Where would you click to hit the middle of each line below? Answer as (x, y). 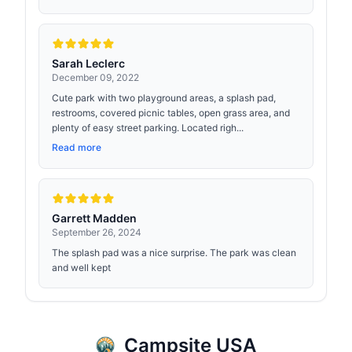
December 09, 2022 (95, 77)
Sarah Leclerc (88, 63)
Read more (77, 147)
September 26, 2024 (97, 232)
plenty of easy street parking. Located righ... (148, 128)
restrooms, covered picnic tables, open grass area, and (171, 113)
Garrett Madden (94, 218)
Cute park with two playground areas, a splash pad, (164, 98)
